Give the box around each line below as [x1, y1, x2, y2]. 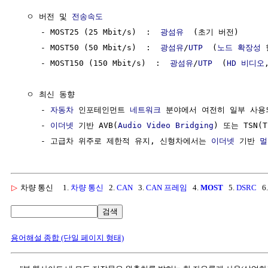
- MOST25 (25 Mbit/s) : [17, 27, 160, 36]
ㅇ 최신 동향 [17, 89, 75, 99]
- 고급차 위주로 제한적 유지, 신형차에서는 [17, 136, 211, 145]
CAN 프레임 [146, 182, 187, 192]
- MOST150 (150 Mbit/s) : [17, 58, 170, 68]
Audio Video [118, 120, 170, 130]
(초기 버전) [184, 27, 239, 36]
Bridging [175, 120, 214, 130]
